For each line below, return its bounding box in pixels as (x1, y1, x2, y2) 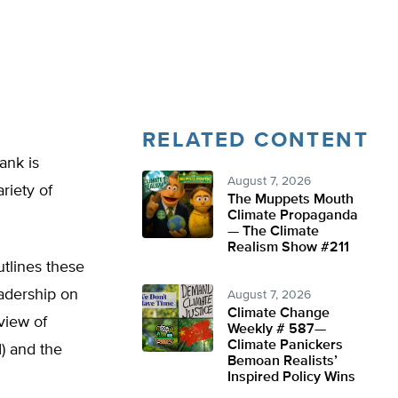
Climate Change (227, 306, 330, 321)
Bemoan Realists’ (227, 354, 338, 369)
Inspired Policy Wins (227, 370, 355, 385)
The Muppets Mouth (227, 193, 354, 207)
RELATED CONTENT (142, 130, 369, 151)
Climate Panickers (227, 338, 343, 353)
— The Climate (227, 225, 319, 239)
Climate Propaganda (227, 209, 358, 223)
